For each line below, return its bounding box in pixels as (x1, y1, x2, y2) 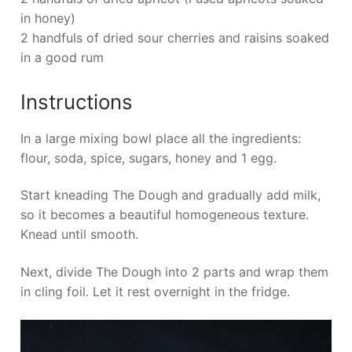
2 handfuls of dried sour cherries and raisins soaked (20, 30, 329, 46)
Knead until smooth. (20, 226, 138, 243)
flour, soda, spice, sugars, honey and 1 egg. (20, 149, 277, 166)
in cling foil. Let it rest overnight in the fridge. (20, 284, 290, 300)
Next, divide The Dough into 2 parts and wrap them (20, 264, 328, 280)
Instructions (20, 89, 133, 114)
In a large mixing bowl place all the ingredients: (20, 130, 301, 146)
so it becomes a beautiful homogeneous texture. (20, 207, 309, 223)
